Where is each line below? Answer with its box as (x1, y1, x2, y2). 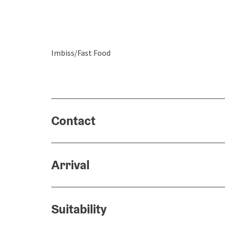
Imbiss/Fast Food (51, 48, 110, 58)
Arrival (51, 157, 89, 173)
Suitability (51, 201, 106, 217)
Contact (51, 113, 95, 129)
